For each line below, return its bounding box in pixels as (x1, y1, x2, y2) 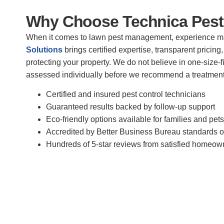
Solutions (26, 45, 62, 54)
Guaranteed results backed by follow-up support (46, 102, 215, 111)
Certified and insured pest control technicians (46, 90, 205, 99)
